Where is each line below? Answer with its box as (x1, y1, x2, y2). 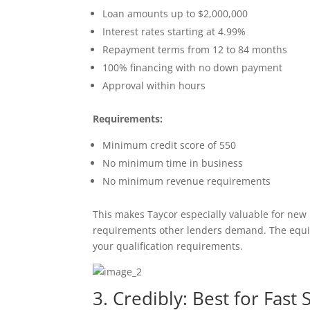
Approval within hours (102, 78, 206, 92)
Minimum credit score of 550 (102, 138, 237, 152)
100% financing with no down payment (102, 60, 283, 74)
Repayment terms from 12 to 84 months (102, 42, 288, 56)
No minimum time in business (102, 156, 244, 170)
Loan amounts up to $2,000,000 (102, 6, 248, 20)
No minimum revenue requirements (102, 174, 271, 188)
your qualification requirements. (93, 239, 244, 253)
